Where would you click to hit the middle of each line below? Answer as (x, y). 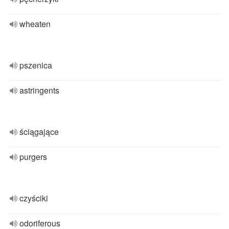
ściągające (39, 132)
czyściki (34, 198)
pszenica (36, 65)
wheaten (35, 24)
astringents (39, 90)
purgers (33, 157)
